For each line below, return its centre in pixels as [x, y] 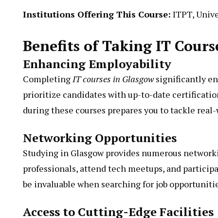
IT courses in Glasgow [113, 79]
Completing [48, 79]
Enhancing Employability [97, 64]
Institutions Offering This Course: [97, 14]
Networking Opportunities [100, 138]
